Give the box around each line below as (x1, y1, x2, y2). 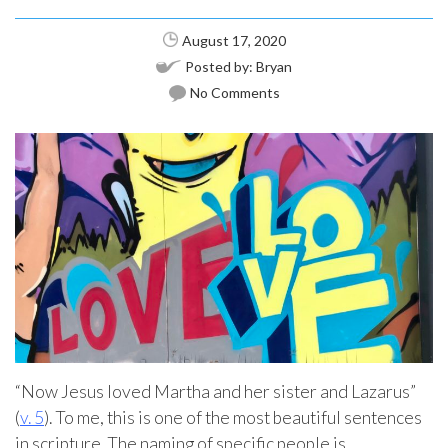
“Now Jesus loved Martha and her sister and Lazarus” (15, 380, 416, 402)
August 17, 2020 (181, 32, 286, 49)
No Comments (189, 84, 280, 101)
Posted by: (185, 58, 256, 75)
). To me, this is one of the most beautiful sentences (44, 406, 422, 428)
